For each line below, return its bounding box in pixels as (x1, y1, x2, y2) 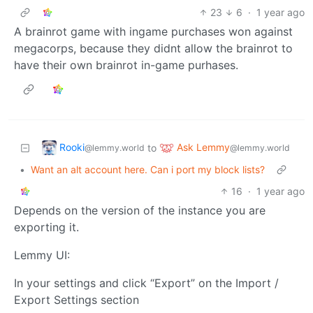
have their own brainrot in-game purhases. (14, 57, 238, 72)
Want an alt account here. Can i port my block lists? (31, 163, 265, 175)
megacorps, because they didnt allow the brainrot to (14, 41, 293, 55)
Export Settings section (14, 292, 139, 307)
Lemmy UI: (14, 247, 70, 262)
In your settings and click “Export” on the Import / (14, 275, 279, 290)
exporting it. (14, 219, 79, 234)
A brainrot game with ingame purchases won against (14, 24, 293, 38)
